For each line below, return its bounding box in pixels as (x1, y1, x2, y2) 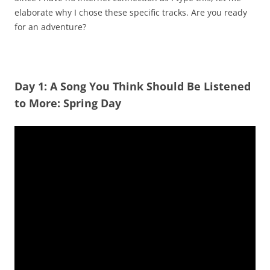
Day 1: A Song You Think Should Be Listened (14, 79, 251, 94)
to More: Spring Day (14, 96, 121, 111)
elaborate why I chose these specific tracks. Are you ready (14, 7, 247, 19)
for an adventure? (14, 21, 86, 33)
